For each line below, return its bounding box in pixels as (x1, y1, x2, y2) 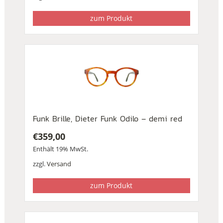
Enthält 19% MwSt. (32, 144, 88, 153)
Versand (46, 159, 71, 168)
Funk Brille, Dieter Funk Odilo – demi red (32, 112, 182, 124)
